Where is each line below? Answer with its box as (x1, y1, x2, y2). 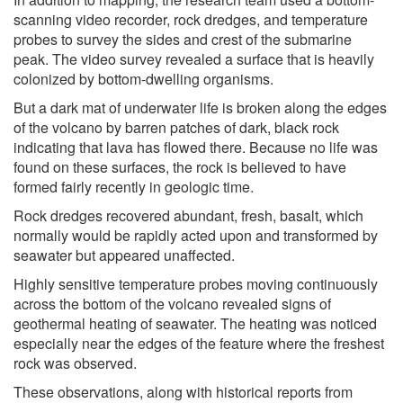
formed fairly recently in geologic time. (13, 175, 254, 197)
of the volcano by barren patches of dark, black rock (13, 116, 339, 138)
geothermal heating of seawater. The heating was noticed (13, 312, 377, 334)
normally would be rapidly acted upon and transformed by (13, 224, 378, 246)
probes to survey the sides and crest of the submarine (13, 28, 352, 49)
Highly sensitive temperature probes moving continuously (13, 273, 378, 294)
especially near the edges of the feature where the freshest (13, 332, 384, 354)
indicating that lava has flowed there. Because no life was (13, 136, 378, 157)
